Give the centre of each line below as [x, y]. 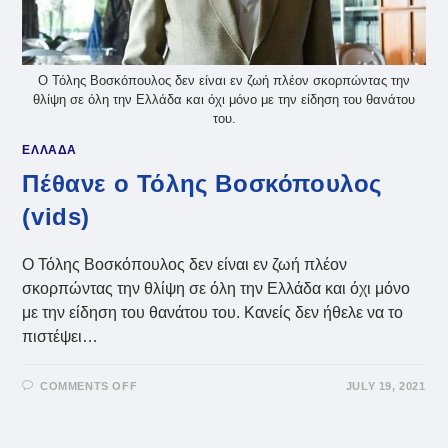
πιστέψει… [60, 337]
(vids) [56, 217]
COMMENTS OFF [89, 386]
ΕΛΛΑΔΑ [50, 150]
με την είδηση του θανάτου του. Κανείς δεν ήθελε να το [213, 313]
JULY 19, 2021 [385, 386]
